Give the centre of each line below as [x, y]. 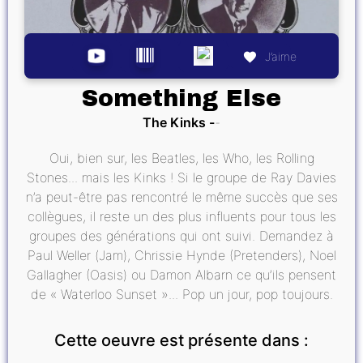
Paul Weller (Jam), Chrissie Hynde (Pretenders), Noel [181, 255]
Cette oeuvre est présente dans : [181, 340]
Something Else [181, 98]
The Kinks [174, 122]
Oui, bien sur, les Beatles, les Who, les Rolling [181, 158]
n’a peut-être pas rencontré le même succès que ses [181, 196]
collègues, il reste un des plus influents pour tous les [181, 216]
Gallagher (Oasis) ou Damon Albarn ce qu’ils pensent [181, 274]
